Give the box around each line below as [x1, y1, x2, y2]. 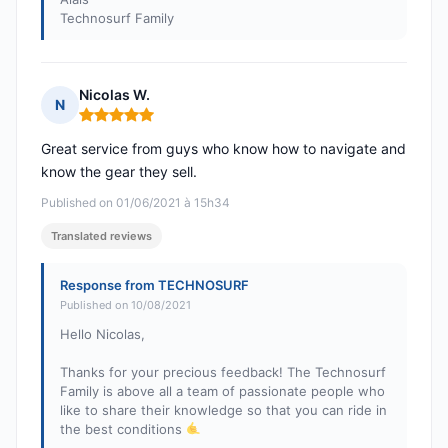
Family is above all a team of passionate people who [60, 383, 385, 400]
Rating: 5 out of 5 [78, 113, 198, 133]
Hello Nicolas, [60, 326, 145, 343]
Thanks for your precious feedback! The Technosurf [60, 364, 386, 381]
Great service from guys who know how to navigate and [41, 140, 406, 158]
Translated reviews [51, 229, 152, 244]
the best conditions [60, 421, 186, 438]
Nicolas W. [79, 86, 150, 104]
